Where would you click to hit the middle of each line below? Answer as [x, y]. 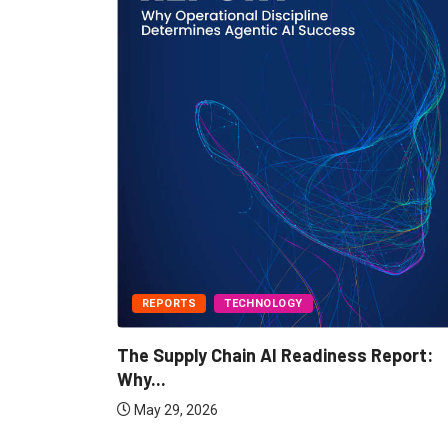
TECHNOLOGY [263, 304]
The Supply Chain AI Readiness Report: [275, 355]
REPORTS [169, 304]
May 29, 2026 [174, 410]
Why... [141, 379]
